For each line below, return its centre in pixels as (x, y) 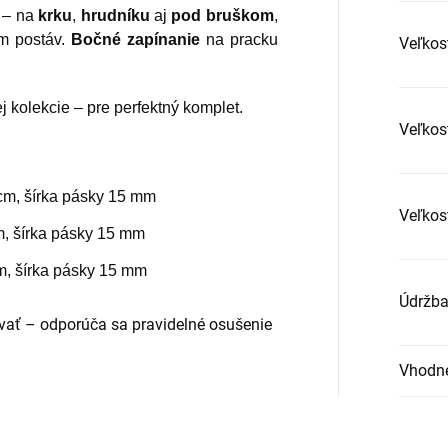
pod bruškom (222, 16)
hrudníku (115, 16)
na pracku (241, 40)
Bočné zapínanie (138, 40)
